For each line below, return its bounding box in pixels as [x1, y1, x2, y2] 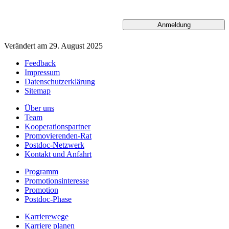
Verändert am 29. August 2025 [4, 41, 103, 51]
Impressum [25, 68, 60, 77]
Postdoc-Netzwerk [25, 141, 84, 150]
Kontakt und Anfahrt [25, 150, 91, 159]
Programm [25, 167, 58, 176]
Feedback [25, 59, 56, 68]
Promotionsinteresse [25, 176, 89, 186]
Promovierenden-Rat [25, 131, 91, 141]
